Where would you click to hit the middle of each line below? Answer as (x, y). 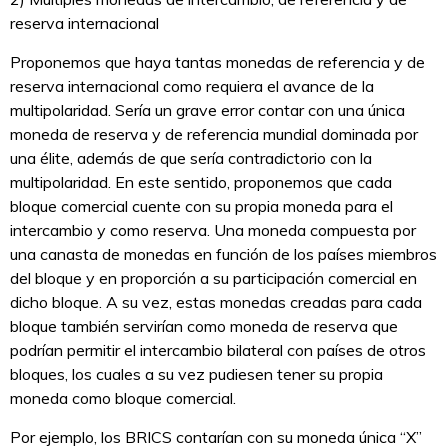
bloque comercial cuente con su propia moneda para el (201, 206)
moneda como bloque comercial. (125, 398)
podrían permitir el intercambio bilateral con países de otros (218, 350)
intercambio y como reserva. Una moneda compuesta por (213, 230)
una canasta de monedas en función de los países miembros (223, 254)
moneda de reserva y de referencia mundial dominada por (214, 134)
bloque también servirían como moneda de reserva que (204, 326)
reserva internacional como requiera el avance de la (192, 86)
